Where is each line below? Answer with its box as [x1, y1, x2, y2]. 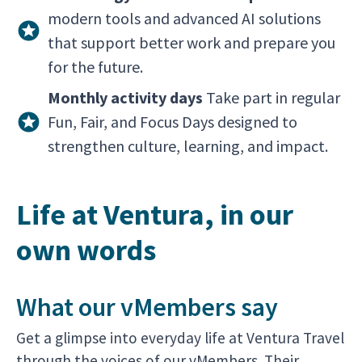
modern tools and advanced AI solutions [47, 8, 321, 28]
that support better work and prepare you [47, 32, 335, 53]
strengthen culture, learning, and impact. [47, 136, 328, 156]
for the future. [47, 57, 143, 77]
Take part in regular [202, 87, 340, 107]
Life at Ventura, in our [16, 196, 293, 233]
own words [16, 232, 156, 268]
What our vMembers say [16, 291, 278, 323]
